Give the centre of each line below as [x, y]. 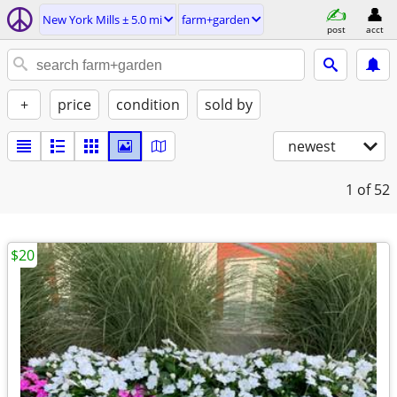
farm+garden [216, 19]
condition [148, 105]
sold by [229, 105]
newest [312, 146]
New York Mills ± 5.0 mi [102, 19]
